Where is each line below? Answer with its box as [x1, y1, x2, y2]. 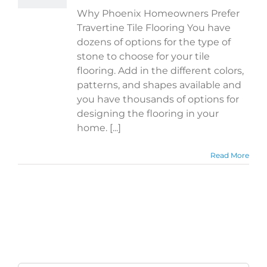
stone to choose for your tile [77, 50, 210, 62]
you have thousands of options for [77, 93, 239, 105]
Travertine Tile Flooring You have [77, 21, 231, 33]
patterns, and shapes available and [77, 79, 241, 91]
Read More [210, 150, 249, 160]
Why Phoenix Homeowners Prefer [77, 7, 240, 19]
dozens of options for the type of [77, 36, 231, 48]
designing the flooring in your [77, 107, 219, 119]
